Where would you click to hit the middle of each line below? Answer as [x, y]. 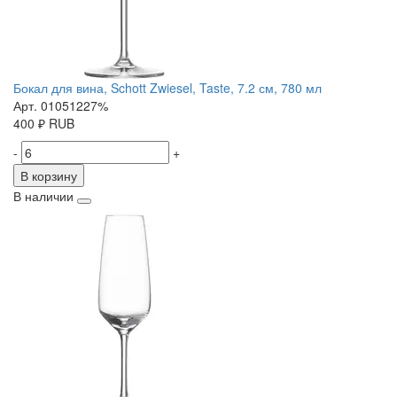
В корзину [49, 176]
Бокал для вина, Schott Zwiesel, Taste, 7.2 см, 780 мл [167, 88]
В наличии [43, 196]
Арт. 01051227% [61, 106]
